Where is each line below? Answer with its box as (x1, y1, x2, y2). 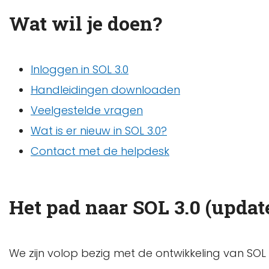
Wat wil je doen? (9, 10, 162, 36)
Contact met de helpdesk (31, 144, 169, 159)
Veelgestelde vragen (31, 103, 143, 118)
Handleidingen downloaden (31, 82, 180, 98)
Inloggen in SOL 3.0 (31, 62, 128, 77)
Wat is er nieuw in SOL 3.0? (31, 123, 167, 139)
